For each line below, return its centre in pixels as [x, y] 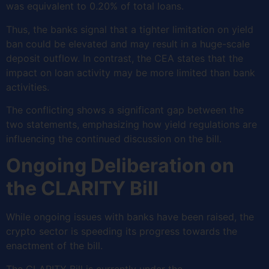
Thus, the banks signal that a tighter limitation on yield [130, 29]
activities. [31, 87]
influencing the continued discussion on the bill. [115, 138]
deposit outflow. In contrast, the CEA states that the [125, 58]
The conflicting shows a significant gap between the [125, 110]
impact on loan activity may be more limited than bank [131, 72]
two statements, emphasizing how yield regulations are [131, 124]
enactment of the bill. [56, 246]
